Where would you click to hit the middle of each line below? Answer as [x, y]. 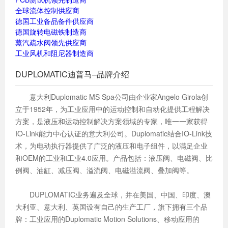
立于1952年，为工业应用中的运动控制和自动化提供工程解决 [112, 109]
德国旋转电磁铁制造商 [51, 32]
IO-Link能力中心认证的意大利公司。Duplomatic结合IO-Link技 [114, 133]
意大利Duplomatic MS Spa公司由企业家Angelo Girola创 [112, 97]
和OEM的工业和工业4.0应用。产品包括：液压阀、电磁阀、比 [114, 158]
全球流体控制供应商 [47, 10]
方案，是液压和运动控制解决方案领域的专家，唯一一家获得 [111, 121]
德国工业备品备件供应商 [54, 21]
